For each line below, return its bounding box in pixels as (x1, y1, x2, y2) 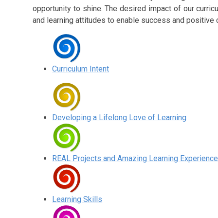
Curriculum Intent (52, 64, 109, 73)
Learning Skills (52, 195, 103, 204)
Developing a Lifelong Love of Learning (52, 113, 187, 122)
